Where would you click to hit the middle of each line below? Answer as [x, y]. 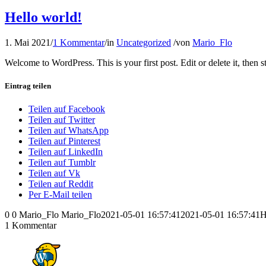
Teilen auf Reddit [61, 184]
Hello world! [43, 17]
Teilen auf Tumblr [62, 163]
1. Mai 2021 [28, 42]
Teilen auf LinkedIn [66, 152]
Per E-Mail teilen [60, 195]
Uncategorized [144, 42]
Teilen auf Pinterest [64, 141]
